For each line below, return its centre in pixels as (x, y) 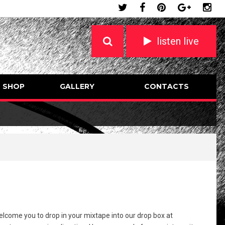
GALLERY (77, 87)
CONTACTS (166, 87)
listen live (178, 41)
